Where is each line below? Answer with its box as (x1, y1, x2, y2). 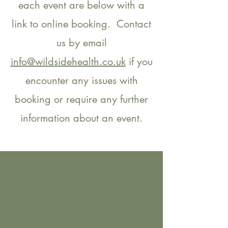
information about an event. (20, 111, 142, 125)
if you (125, 55, 153, 68)
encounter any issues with (25, 74, 138, 87)
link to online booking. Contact (12, 17, 151, 31)
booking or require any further (15, 93, 148, 106)
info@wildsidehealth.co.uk (10, 55, 126, 68)
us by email (56, 36, 107, 49)
